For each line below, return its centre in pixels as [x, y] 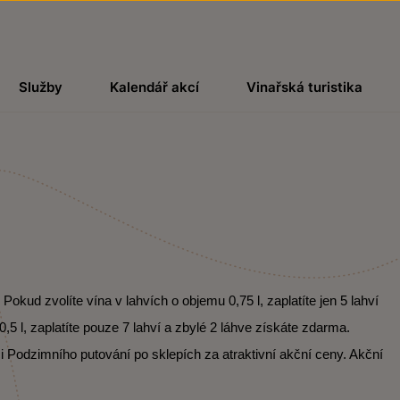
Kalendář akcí [154, 87]
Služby [40, 87]
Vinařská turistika [305, 87]
